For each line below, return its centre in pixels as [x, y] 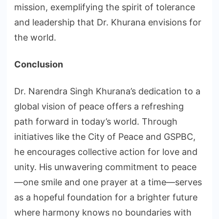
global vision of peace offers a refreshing [99, 107]
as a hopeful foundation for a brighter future [106, 197]
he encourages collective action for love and [106, 152]
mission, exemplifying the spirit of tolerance [105, 7]
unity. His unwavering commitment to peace [105, 167]
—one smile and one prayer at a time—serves [108, 182]
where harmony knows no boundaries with [103, 213]
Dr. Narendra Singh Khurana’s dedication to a [107, 91]
